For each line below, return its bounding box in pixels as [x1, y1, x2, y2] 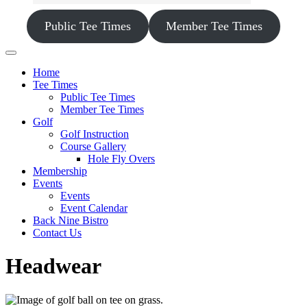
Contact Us [33, 227, 82, 238]
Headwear [5, 254, 101, 279]
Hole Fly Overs [88, 153, 155, 164]
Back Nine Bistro [33, 214, 108, 226]
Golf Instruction [60, 128, 129, 140]
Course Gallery [60, 140, 126, 152]
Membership [33, 165, 87, 177]
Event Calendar [60, 202, 127, 214]
